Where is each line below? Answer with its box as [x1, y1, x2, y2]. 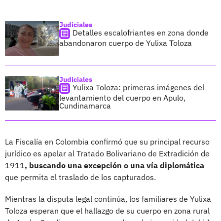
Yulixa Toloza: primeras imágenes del [73, 82, 204, 92]
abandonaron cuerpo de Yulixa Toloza [59, 37, 192, 48]
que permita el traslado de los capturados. [5, 172, 156, 182]
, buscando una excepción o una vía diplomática [25, 160, 204, 170]
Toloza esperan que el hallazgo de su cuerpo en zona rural [5, 205, 210, 216]
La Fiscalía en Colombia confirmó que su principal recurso [5, 136, 210, 147]
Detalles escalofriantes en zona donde [73, 27, 209, 37]
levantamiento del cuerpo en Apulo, [59, 92, 185, 103]
